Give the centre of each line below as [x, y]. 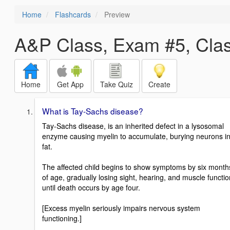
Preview [116, 14]
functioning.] [62, 218]
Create [159, 84]
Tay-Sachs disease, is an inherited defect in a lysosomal [133, 126]
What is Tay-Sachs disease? [93, 111]
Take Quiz [117, 84]
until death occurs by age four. [91, 187]
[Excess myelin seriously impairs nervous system [121, 208]
